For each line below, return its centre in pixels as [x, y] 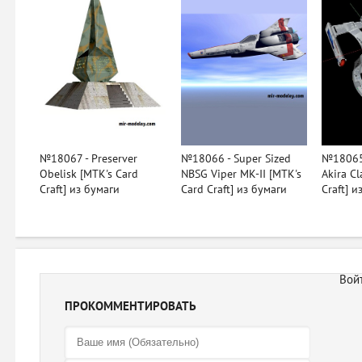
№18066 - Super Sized [236, 158]
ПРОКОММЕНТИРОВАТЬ [130, 306]
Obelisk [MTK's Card [89, 174]
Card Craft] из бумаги [234, 189]
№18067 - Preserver [88, 158]
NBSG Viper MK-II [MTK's [241, 174]
